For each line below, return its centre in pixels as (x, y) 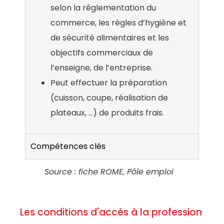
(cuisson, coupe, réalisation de (109, 98)
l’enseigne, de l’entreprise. (101, 68)
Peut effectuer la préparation (109, 83)
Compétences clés (68, 146)
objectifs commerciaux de (102, 53)
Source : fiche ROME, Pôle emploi (109, 172)
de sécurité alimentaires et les (110, 38)
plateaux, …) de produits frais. (107, 113)
